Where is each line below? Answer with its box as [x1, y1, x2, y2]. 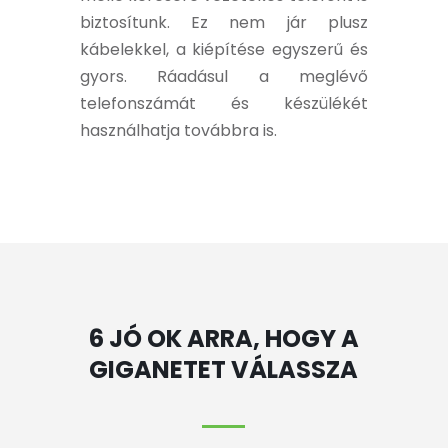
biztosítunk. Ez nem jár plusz [79, 11, 369, 34]
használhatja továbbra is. [79, 119, 277, 142]
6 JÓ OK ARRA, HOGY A [88, 322, 359, 355]
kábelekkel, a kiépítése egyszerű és [79, 38, 369, 61]
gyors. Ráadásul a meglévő [79, 65, 369, 88]
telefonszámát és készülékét [79, 92, 369, 115]
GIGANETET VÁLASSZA [89, 353, 359, 386]
